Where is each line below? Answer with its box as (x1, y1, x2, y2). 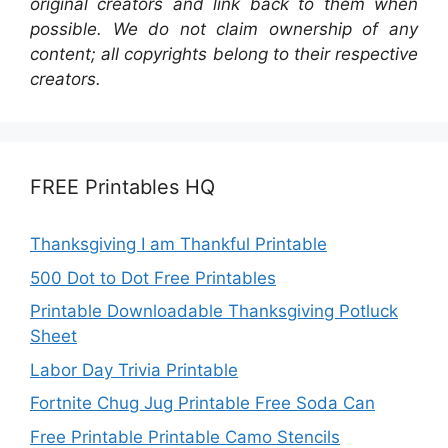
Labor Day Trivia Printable (30, 359, 238, 380)
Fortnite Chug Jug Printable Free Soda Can (30, 393, 375, 414)
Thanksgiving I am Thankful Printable (30, 234, 327, 255)
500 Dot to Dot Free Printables (30, 267, 276, 288)
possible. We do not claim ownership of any (30, 19, 418, 40)
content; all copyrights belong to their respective (30, 44, 418, 65)
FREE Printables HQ (30, 175, 215, 200)
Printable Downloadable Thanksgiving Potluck (30, 301, 398, 322)
